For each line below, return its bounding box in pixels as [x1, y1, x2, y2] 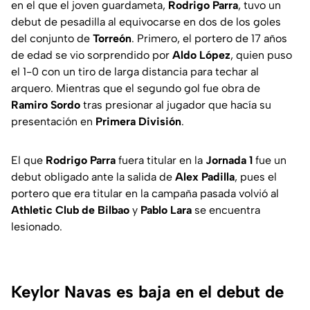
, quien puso [230, 48, 292, 62]
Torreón [93, 32, 131, 46]
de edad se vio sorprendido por [11, 48, 172, 62]
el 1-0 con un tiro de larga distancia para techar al [11, 65, 259, 79]
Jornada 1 [206, 154, 253, 167]
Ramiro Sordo [11, 98, 80, 112]
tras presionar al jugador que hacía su [80, 98, 271, 112]
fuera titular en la [116, 154, 206, 167]
